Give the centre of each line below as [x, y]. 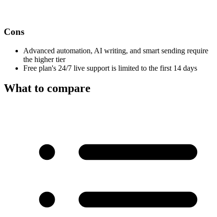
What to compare [47, 88]
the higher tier [44, 59]
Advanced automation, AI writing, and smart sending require [116, 50]
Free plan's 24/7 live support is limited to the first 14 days [110, 68]
